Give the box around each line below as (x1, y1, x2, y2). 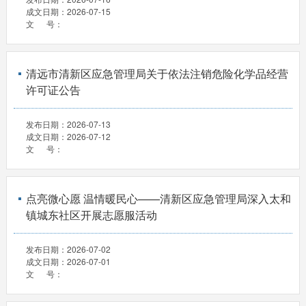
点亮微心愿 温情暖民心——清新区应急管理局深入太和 (25, 190, 291, 206)
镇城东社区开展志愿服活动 (25, 206, 157, 223)
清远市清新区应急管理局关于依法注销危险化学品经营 (25, 65, 288, 81)
